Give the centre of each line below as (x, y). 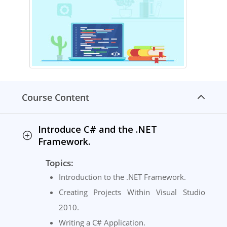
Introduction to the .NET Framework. (122, 177)
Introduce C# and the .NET (98, 129)
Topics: (60, 163)
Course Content (55, 98)
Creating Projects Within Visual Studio (132, 192)
